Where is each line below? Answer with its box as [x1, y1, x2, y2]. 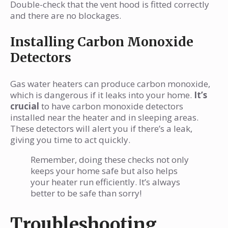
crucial [10, 100, 39, 112]
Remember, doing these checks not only [31, 154, 189, 166]
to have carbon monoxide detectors [39, 100, 183, 112]
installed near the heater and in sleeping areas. [10, 111, 198, 124]
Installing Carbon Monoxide [10, 34, 193, 50]
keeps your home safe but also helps [31, 165, 178, 177]
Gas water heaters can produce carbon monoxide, [10, 78, 210, 90]
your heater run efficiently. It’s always [31, 176, 180, 188]
